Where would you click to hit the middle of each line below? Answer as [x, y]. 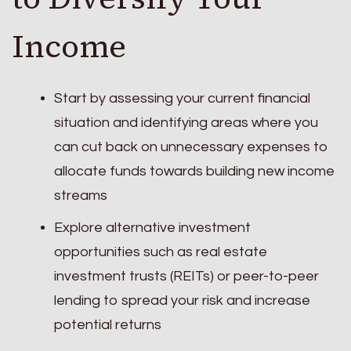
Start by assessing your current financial [182, 99]
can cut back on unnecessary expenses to [191, 147]
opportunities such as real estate [161, 252]
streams [81, 196]
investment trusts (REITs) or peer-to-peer [186, 277]
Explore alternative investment [152, 228]
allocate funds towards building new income [194, 172]
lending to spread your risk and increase [182, 301]
